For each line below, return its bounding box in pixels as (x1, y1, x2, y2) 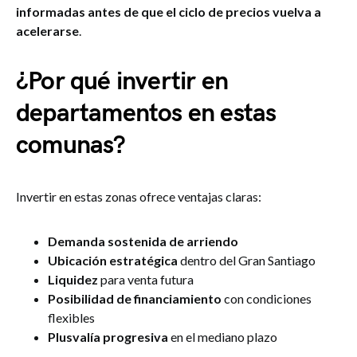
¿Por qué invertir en (16, 66, 228, 98)
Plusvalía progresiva (48, 329, 168, 345)
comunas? (16, 130, 126, 162)
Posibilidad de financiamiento (48, 291, 222, 307)
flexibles (48, 310, 95, 326)
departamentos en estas (16, 98, 277, 130)
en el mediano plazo (168, 329, 277, 345)
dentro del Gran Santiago (178, 253, 316, 269)
